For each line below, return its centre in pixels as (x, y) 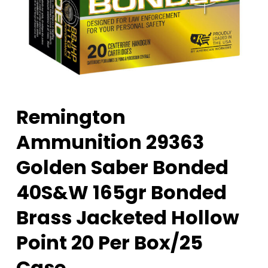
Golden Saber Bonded (122, 167)
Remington (71, 117)
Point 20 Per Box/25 (109, 243)
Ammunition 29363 (110, 142)
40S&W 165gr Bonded (121, 193)
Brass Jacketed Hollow (127, 218)
